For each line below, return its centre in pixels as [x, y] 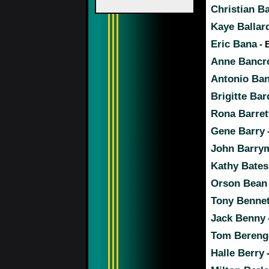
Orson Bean [239, 183]
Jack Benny [238, 218]
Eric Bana [234, 44]
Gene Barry [238, 131]
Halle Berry [237, 253]
